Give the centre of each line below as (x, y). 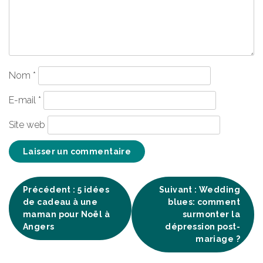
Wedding (220, 189)
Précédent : (49, 189)
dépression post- (203, 226)
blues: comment (204, 202)
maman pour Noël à (67, 214)
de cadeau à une (60, 202)
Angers (39, 226)
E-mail (23, 100)
